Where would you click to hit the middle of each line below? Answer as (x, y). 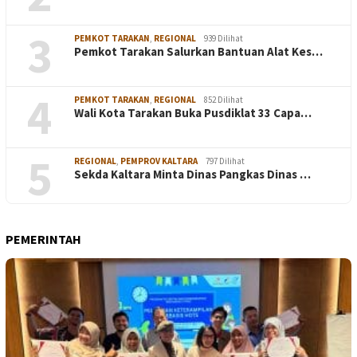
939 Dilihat (224, 39)
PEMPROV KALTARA (159, 161)
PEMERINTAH (43, 239)
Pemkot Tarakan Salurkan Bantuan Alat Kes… (198, 52)
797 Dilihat (225, 161)
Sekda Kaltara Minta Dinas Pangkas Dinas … (192, 175)
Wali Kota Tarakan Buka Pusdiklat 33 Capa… (193, 113)
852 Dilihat (224, 100)
